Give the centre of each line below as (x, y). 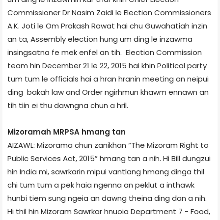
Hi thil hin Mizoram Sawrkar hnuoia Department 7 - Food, (109, 211)
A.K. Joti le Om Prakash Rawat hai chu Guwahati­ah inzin (107, 26)
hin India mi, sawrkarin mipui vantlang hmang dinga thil (106, 171)
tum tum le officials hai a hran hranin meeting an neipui (108, 79)
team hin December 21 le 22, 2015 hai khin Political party (107, 65)
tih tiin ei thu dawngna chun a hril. (68, 105)
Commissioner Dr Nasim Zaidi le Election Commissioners (109, 12)
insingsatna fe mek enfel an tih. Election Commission (105, 52)
